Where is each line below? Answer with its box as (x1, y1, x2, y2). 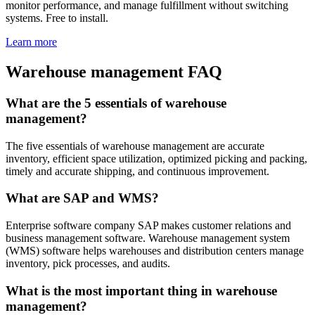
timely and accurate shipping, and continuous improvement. (6, 165, 269, 177)
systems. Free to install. (6, 12, 108, 25)
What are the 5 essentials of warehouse (6, 96, 226, 111)
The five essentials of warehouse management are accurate (6, 139, 264, 152)
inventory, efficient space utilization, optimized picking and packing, (6, 152, 307, 165)
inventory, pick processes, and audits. (6, 257, 170, 270)
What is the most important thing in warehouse (6, 283, 277, 298)
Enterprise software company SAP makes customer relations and (6, 219, 291, 232)
